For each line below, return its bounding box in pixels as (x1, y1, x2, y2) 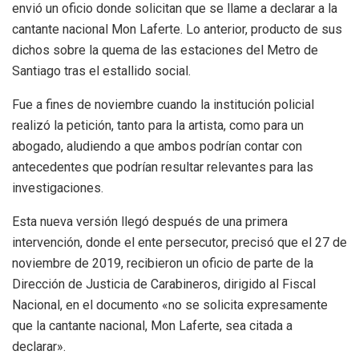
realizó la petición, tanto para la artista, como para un (12, 117, 304, 133)
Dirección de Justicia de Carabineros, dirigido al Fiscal (12, 276, 316, 292)
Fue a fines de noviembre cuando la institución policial (12, 96, 314, 112)
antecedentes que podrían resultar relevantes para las (12, 159, 313, 175)
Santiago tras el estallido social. (12, 63, 191, 79)
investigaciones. (12, 179, 103, 196)
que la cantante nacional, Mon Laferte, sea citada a (12, 317, 292, 333)
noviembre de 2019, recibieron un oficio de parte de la (12, 255, 313, 271)
